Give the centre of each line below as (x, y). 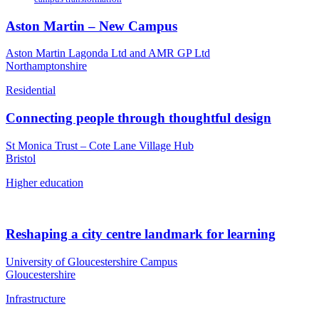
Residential (31, 90)
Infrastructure (36, 299)
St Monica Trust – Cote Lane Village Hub (100, 145)
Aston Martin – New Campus (91, 26)
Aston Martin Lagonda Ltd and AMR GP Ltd (108, 53)
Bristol (21, 158)
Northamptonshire (46, 66)
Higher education (45, 182)
